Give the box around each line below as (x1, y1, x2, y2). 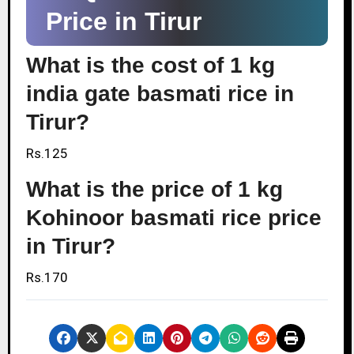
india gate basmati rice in (25, 81, 294, 106)
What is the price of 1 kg (25, 176, 283, 201)
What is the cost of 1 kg (25, 52, 275, 77)
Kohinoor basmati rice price (25, 205, 322, 230)
